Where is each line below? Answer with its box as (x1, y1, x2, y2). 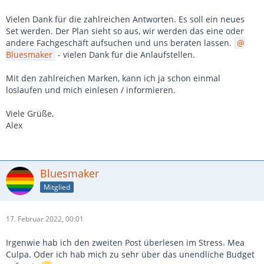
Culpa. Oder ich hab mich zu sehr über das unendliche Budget (6, 249, 255, 260)
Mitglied (44, 181, 70, 192)
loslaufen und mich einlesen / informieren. (6, 84, 176, 96)
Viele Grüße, (6, 108, 54, 120)
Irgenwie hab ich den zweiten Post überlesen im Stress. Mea (6, 237, 245, 249)
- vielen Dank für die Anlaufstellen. (55, 49, 195, 61)
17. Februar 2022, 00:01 (6, 214, 84, 225)
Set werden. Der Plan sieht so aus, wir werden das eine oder (6, 25, 244, 37)
